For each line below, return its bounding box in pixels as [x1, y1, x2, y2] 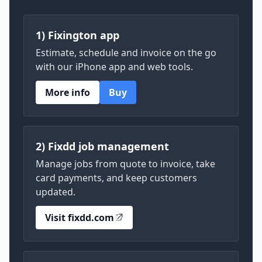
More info [45, 86, 90, 99]
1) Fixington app [36, 28, 119, 42]
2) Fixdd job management [36, 139, 169, 153]
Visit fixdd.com [45, 211, 114, 224]
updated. [36, 185, 75, 198]
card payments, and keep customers [36, 171, 197, 184]
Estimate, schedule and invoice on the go [36, 46, 216, 59]
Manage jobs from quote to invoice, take [36, 157, 215, 170]
